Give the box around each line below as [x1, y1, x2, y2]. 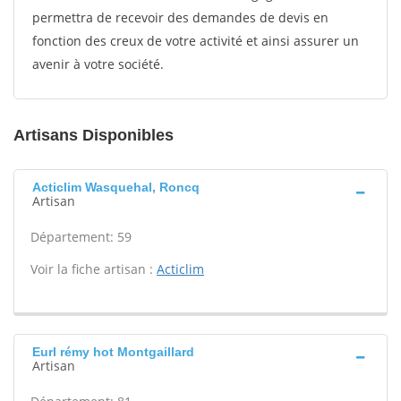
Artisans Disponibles [13, 126, 174, 144]
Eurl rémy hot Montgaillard [32, 345, 194, 359]
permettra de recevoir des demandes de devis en [32, 9, 328, 26]
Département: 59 [30, 228, 132, 245]
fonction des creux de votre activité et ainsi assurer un [32, 32, 359, 49]
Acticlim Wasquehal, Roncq [32, 180, 200, 194]
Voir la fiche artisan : [30, 260, 157, 277]
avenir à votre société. [32, 55, 164, 73]
